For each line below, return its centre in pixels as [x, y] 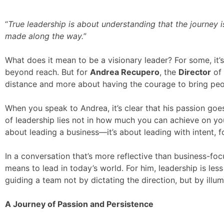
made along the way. [44, 36]
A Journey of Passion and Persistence [79, 204]
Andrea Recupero [125, 72]
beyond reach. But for [47, 72]
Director [195, 72]
